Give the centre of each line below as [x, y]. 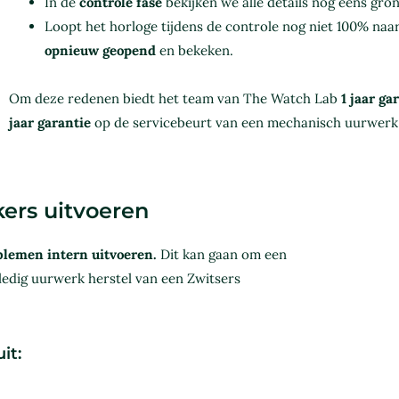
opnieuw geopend [100, 51]
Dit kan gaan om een [222, 254]
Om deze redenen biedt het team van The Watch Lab [175, 99]
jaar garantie [49, 123]
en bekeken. [194, 51]
